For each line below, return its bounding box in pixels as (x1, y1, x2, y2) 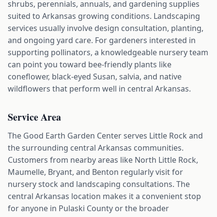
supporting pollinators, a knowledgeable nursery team (8, 47, 208, 58)
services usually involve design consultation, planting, (8, 23, 203, 33)
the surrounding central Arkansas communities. (8, 142, 184, 153)
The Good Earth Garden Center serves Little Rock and (8, 130, 203, 141)
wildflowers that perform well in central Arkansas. (8, 83, 191, 94)
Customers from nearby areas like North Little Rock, (8, 155, 198, 165)
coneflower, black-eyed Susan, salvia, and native (8, 71, 182, 82)
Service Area (8, 110, 61, 124)
